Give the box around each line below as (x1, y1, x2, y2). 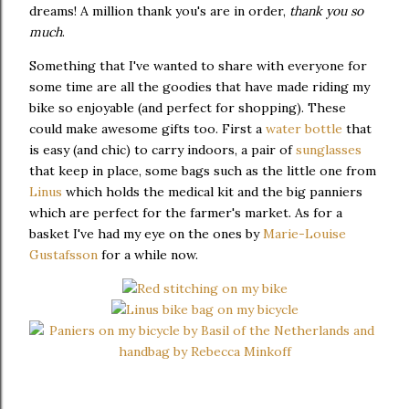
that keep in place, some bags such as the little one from (29, 162, 376, 179)
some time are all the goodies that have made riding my (29, 78, 370, 95)
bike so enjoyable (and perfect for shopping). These (29, 99, 346, 116)
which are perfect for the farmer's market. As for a (29, 204, 342, 221)
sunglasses (296, 141, 362, 158)
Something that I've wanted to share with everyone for (29, 57, 367, 74)
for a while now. (98, 246, 198, 263)
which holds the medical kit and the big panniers (62, 183, 362, 200)
